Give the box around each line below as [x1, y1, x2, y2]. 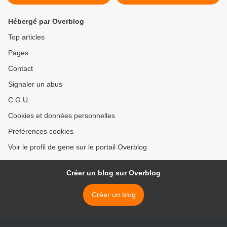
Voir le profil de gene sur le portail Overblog [8, 143, 147, 152]
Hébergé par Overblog [8, 17, 84, 26]
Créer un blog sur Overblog [66, 169, 161, 177]
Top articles [8, 33, 45, 42]
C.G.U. [8, 96, 30, 104]
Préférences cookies [8, 127, 73, 136]
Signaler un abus [8, 80, 62, 89]
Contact [8, 64, 33, 73]
